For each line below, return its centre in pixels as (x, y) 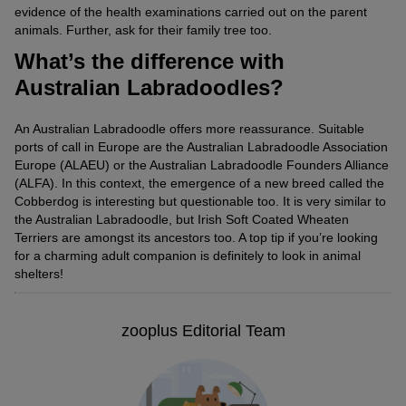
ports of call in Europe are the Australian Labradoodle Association (201, 147)
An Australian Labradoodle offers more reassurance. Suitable (189, 129)
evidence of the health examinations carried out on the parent (191, 11)
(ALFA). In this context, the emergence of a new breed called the (199, 184)
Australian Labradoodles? (149, 87)
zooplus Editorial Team (203, 331)
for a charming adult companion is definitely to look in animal (188, 256)
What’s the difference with (150, 61)
